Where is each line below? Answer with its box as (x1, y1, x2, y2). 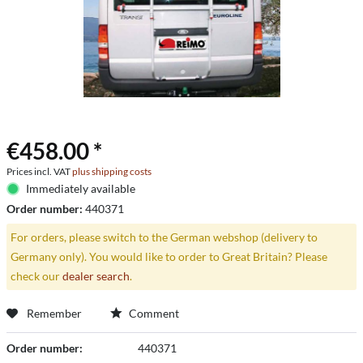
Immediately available (25, 181, 135, 195)
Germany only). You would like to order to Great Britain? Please (10, 249, 327, 263)
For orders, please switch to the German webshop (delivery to (10, 229, 318, 244)
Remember (27, 305, 82, 320)
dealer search (62, 268, 130, 283)
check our (10, 268, 62, 283)
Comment (126, 305, 179, 320)
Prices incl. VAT (6, 165, 72, 177)
